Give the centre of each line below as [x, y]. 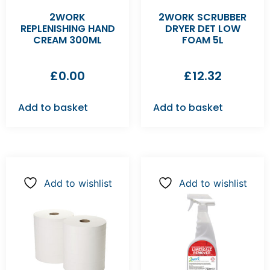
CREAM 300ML [67, 40]
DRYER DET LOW [202, 29]
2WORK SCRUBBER [202, 17]
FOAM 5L [202, 40]
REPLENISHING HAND [67, 29]
